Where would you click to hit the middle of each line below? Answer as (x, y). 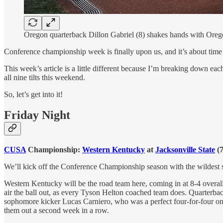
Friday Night (37, 115)
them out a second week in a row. (56, 211)
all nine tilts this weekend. (45, 77)
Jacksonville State (185, 150)
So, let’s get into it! (33, 94)
